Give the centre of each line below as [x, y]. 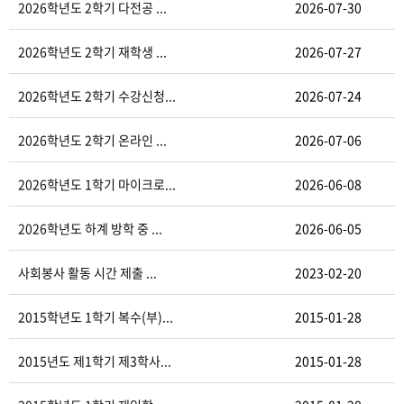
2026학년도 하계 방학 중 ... [90, 228]
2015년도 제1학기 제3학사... [95, 361]
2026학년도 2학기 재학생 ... [92, 51]
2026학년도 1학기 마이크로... [97, 184]
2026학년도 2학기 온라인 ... [92, 140]
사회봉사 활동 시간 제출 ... [87, 272]
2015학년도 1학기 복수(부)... [96, 317]
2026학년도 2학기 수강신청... [97, 96]
